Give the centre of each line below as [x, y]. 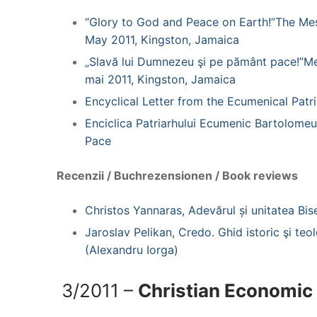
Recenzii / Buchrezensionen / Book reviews [177, 175]
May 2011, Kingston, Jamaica [162, 39]
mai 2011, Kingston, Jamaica [160, 79]
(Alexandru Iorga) [132, 249]
